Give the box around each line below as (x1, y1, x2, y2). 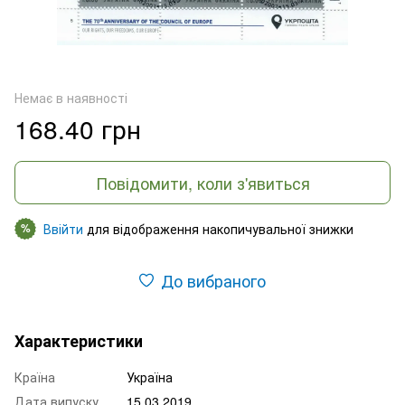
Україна (127, 367, 173, 386)
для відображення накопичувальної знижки (83, 219, 353, 238)
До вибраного (161, 268, 266, 292)
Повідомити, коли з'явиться (95, 170, 310, 194)
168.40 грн (14, 109, 141, 146)
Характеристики (14, 328, 143, 353)
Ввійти (43, 219, 83, 238)
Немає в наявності (14, 88, 127, 107)
